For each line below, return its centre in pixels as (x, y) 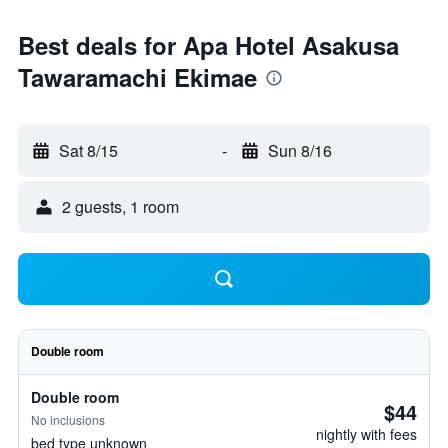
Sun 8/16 (299, 150)
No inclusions (68, 419)
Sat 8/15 (88, 150)
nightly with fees (366, 434)
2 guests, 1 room (120, 206)
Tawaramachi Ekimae (137, 77)
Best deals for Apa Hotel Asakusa (208, 45)
